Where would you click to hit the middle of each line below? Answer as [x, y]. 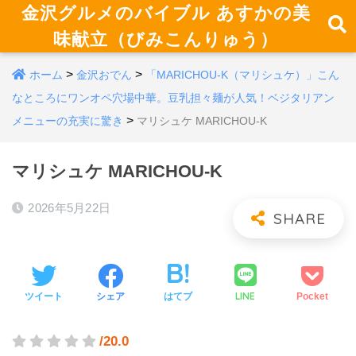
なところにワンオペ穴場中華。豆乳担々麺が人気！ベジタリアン [173, 98]
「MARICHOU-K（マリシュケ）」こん [242, 75]
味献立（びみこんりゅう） [166, 39]
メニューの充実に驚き [68, 121]
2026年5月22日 [70, 208]
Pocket [313, 296]
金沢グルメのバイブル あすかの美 [166, 13]
